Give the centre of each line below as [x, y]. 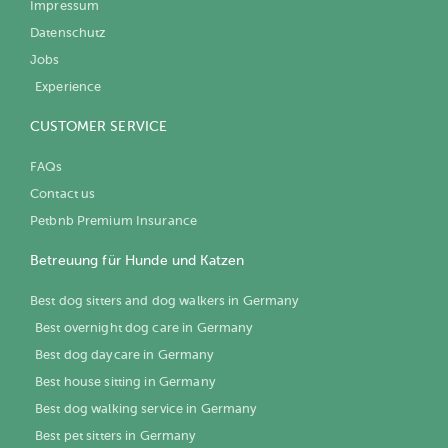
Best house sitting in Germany [125, 381]
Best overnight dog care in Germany [144, 327]
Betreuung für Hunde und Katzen [137, 260]
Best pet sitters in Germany [116, 435]
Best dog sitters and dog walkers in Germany [165, 300]
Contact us [63, 193]
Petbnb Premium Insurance [114, 220]
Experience [68, 86]
